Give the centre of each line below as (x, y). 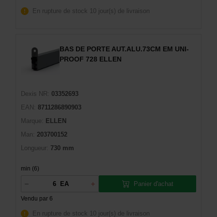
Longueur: (35, 148)
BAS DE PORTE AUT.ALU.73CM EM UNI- (124, 49)
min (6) (30, 169)
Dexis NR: (35, 94)
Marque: (32, 121)
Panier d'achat (153, 184)
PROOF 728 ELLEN (91, 59)
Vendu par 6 (37, 199)
